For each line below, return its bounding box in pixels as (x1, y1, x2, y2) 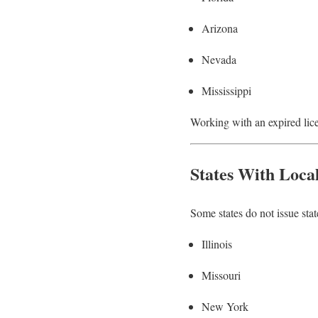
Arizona (202, 21, 238, 36)
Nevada (202, 52, 236, 67)
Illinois (202, 236, 232, 251)
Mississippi (202, 83, 251, 99)
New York (202, 298, 248, 314)
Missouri (202, 267, 241, 283)
